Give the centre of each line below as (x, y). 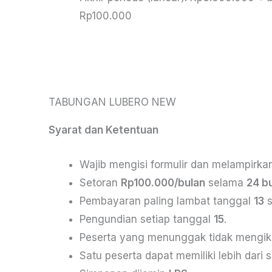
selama (226, 182)
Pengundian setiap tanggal (147, 219)
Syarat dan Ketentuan (104, 130)
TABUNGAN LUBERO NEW (112, 102)
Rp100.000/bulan (163, 182)
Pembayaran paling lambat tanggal (167, 201)
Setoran (100, 182)
